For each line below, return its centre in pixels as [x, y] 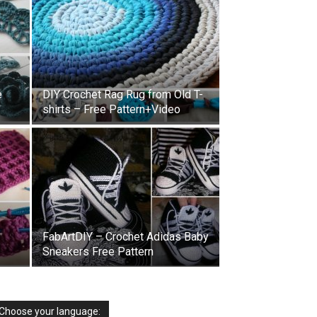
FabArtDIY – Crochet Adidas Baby [126, 237]
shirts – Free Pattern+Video [111, 109]
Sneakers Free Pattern [98, 252]
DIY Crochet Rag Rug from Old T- [123, 94]
